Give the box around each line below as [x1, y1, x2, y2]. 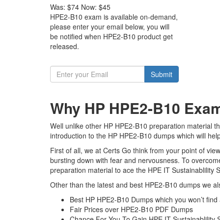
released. [50, 41, 79, 51]
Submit [151, 69, 172, 79]
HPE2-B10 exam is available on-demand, [50, 12, 178, 22]
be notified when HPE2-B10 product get [50, 31, 173, 41]
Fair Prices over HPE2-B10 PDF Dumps [70, 204, 193, 214]
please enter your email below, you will [50, 22, 169, 31]
